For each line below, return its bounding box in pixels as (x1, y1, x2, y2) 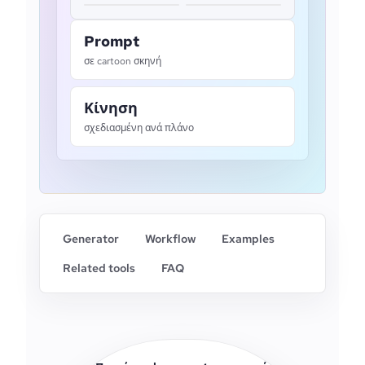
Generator (63, 231, 119, 246)
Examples (222, 231, 275, 246)
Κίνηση (84, 99, 138, 117)
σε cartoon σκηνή (84, 55, 161, 68)
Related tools (63, 261, 135, 275)
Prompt (84, 32, 139, 51)
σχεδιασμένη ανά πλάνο (84, 121, 194, 134)
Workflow (145, 231, 196, 246)
